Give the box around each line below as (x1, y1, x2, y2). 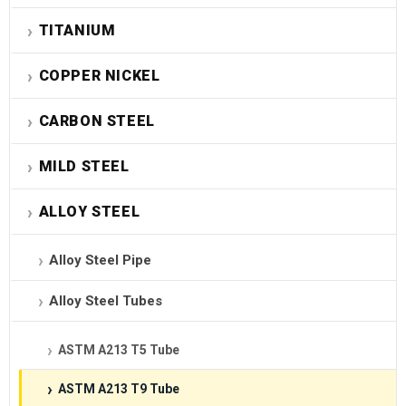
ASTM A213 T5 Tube (58, 343, 179, 358)
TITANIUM (38, 22, 116, 40)
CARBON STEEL (38, 112, 155, 130)
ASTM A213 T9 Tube (58, 382, 179, 397)
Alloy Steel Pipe (49, 252, 151, 269)
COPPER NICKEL (38, 67, 160, 85)
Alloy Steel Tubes (49, 293, 162, 310)
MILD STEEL (38, 158, 130, 176)
